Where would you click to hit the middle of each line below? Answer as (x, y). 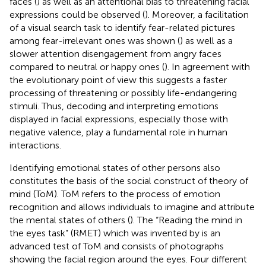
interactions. (35, 145)
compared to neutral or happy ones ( (87, 66)
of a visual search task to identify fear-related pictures (122, 27)
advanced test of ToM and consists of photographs (117, 246)
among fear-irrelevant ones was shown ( (95, 40)
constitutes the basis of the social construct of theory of (129, 180)
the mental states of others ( (70, 220)
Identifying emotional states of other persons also (115, 167)
